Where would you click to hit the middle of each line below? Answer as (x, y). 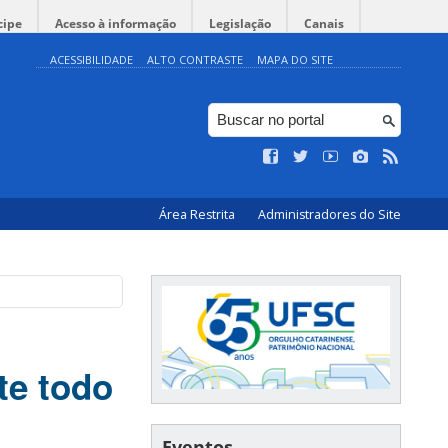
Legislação (240, 23)
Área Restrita (198, 214)
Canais (324, 23)
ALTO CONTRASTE (195, 59)
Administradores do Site (329, 214)
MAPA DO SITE (295, 59)
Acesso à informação (115, 23)
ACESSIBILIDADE (91, 59)
